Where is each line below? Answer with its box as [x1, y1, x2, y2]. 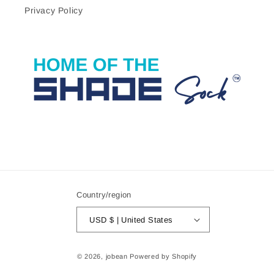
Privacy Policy [24, 6, 83, 15]
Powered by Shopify [130, 253, 198, 260]
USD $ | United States [109, 215, 173, 224]
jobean [105, 253, 128, 260]
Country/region [76, 190, 131, 199]
